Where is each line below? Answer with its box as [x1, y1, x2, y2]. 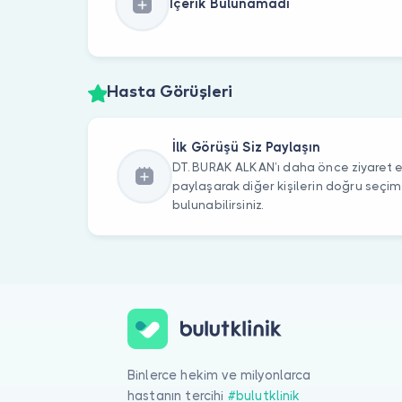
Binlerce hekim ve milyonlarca [127, 367, 311, 382]
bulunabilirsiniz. [171, 198, 264, 213]
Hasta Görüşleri [106, 84, 232, 101]
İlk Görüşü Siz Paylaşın [171, 140, 320, 155]
